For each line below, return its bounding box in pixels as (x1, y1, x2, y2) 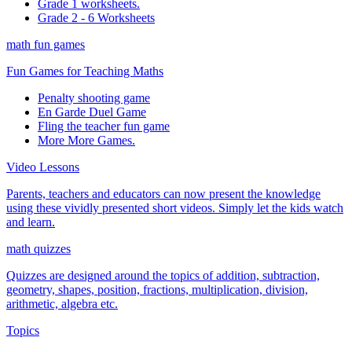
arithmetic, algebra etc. (6, 296, 118, 310)
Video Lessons (6, 159, 79, 174)
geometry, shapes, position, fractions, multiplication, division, (6, 282, 308, 296)
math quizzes (6, 241, 71, 255)
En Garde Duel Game (38, 104, 146, 119)
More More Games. (38, 133, 135, 147)
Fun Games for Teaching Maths (6, 64, 163, 78)
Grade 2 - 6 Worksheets (38, 10, 155, 24)
